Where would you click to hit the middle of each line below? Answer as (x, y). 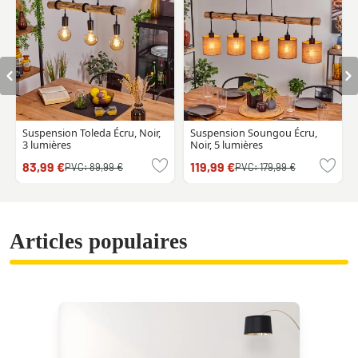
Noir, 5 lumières (226, 145)
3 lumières (47, 145)
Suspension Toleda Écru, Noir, (91, 133)
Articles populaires (99, 242)
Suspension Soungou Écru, (253, 133)
